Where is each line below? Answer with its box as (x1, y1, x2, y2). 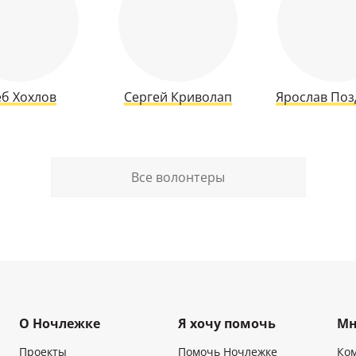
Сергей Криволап (123, 88, 232, 106)
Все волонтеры (131, 168, 225, 186)
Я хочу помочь (178, 315, 276, 332)
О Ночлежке (19, 315, 100, 332)
